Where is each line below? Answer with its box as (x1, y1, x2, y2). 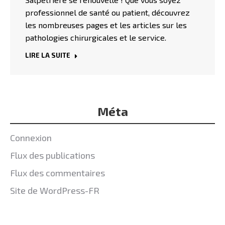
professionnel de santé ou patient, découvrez (25, 7, 190, 17)
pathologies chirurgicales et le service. (25, 32, 166, 42)
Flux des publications (10, 149, 95, 161)
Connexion (10, 132, 52, 143)
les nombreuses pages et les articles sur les (25, 20, 187, 30)
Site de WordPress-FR (10, 184, 99, 196)
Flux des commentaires (10, 167, 105, 178)
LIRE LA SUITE (25, 51, 70, 59)
